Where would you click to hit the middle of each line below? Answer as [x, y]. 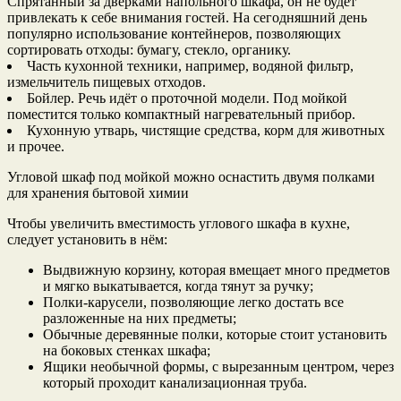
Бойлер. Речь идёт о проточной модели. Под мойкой [187, 98]
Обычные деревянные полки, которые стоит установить [215, 335]
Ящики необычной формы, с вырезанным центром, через [218, 367]
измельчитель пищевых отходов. [107, 82]
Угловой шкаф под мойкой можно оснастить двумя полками [191, 177]
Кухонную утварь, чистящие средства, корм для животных [206, 131]
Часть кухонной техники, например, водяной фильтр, [190, 66]
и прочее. [36, 147]
